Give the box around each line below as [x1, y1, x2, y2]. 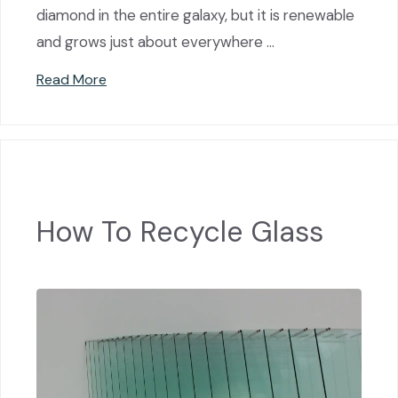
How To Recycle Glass [36, 213, 323, 251]
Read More [36, 69, 107, 89]
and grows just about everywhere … [36, 31, 275, 52]
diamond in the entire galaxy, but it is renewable [36, 4, 354, 25]
